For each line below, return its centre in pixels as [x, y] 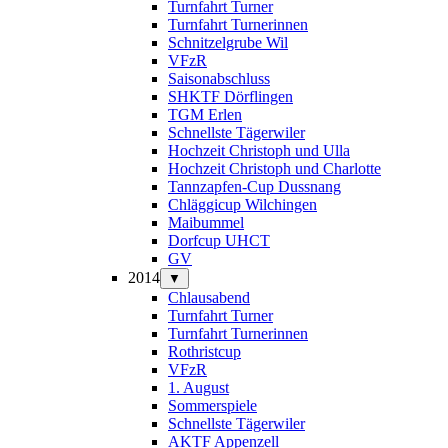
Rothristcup [204, 351]
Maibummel [206, 222]
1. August [198, 387]
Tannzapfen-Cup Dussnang [254, 186]
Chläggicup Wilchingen [242, 204]
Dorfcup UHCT [219, 240]
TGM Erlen [205, 114]
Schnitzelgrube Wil [228, 42]
